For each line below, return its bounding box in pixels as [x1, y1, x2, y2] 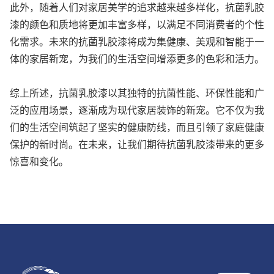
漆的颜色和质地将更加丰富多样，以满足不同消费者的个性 [10, 17, 264, 31]
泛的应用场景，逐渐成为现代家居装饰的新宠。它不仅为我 [10, 103, 264, 117]
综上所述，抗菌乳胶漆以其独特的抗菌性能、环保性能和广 [10, 86, 264, 100]
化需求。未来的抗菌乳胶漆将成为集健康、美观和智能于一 [10, 34, 264, 48]
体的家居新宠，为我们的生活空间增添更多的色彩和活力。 [10, 51, 264, 65]
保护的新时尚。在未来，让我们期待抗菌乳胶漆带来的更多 [10, 137, 264, 151]
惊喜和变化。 [10, 154, 68, 168]
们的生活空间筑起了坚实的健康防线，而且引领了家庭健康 [10, 120, 264, 134]
